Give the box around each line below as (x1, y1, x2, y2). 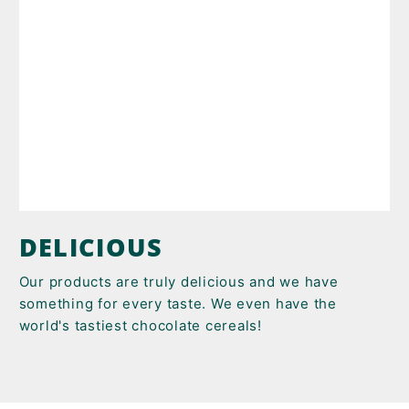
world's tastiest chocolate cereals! (18, 316, 262, 334)
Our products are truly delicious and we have (18, 272, 339, 290)
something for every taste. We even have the (18, 294, 337, 312)
